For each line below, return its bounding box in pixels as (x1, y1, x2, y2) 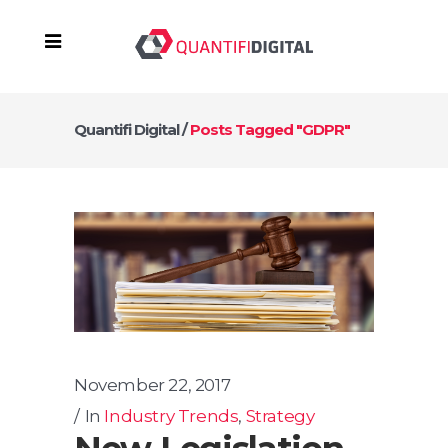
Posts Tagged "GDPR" (190, 119, 350, 139)
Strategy (245, 405, 315, 426)
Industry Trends (104, 405, 239, 426)
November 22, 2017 (74, 374, 231, 395)
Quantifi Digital (74, 119, 179, 139)
